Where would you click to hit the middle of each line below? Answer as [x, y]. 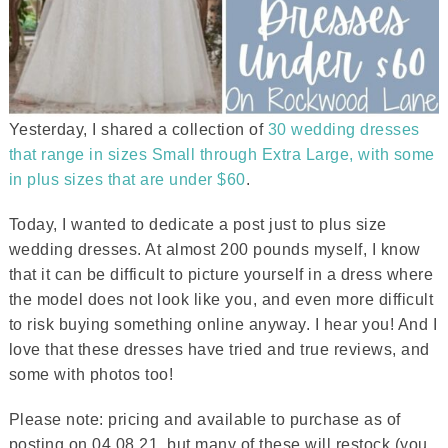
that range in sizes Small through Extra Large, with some [221, 154]
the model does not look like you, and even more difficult [221, 299]
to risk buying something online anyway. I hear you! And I [223, 324]
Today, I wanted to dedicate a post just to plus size [197, 224]
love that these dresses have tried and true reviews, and [219, 349]
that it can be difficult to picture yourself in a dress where [221, 274]
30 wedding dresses [343, 129]
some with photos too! [91, 374]
